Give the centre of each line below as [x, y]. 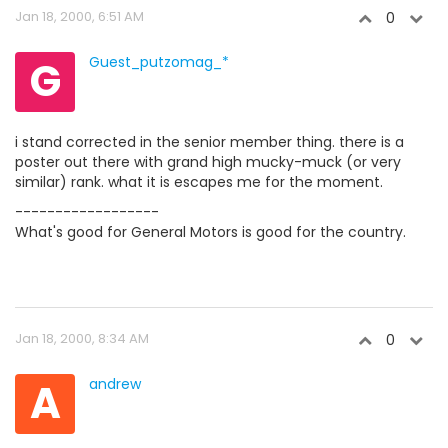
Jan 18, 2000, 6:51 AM [79, 16]
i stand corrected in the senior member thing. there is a [209, 142]
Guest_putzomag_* [159, 62]
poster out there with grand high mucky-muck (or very [208, 162]
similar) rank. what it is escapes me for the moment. [199, 182]
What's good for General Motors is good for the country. [210, 232]
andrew [115, 384]
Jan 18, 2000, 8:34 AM [82, 338]
